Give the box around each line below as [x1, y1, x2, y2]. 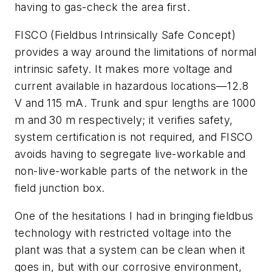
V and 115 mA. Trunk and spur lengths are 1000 [15, 96, 256, 109]
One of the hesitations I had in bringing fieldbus [15, 209, 254, 222]
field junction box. [15, 181, 105, 194]
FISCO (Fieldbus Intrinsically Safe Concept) [15, 28, 236, 41]
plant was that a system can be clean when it [15, 243, 246, 256]
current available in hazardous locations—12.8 [15, 79, 248, 92]
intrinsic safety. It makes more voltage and [15, 62, 233, 75]
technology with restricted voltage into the [15, 226, 232, 239]
